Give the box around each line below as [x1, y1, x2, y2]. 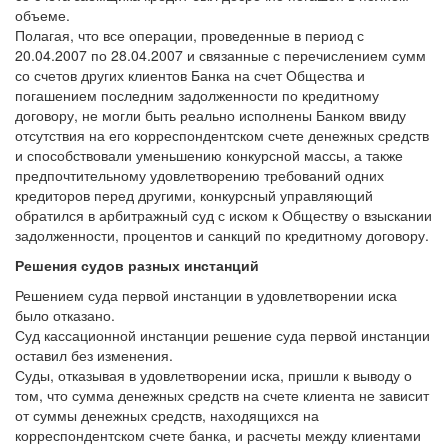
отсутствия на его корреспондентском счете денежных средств [15, 125, 429, 145]
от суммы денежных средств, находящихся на [15, 405, 319, 425]
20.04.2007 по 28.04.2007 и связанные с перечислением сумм [15, 45, 426, 65]
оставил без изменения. [15, 345, 173, 365]
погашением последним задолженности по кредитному [15, 85, 379, 105]
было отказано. [15, 305, 115, 325]
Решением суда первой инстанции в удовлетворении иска [15, 285, 397, 305]
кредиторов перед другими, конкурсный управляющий [15, 185, 373, 205]
